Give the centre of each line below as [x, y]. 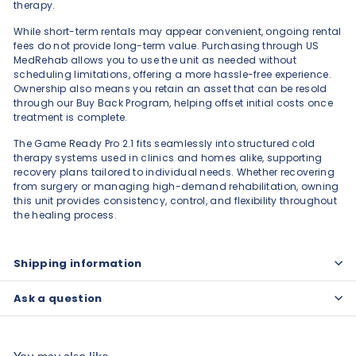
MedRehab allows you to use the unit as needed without [155, 60]
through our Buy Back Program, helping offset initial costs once [173, 103]
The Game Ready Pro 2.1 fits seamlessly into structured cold [164, 143]
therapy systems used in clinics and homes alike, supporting [168, 157]
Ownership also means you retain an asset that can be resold [170, 88]
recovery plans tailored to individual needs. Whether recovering [174, 172]
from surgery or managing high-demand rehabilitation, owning [176, 186]
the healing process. [66, 215]
